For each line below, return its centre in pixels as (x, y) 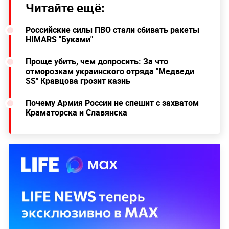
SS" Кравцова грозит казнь (78, 81)
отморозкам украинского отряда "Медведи (110, 71)
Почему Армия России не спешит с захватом (112, 103)
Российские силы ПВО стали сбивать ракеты (112, 30)
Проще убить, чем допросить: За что (97, 62)
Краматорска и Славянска (76, 113)
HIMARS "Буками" (59, 40)
